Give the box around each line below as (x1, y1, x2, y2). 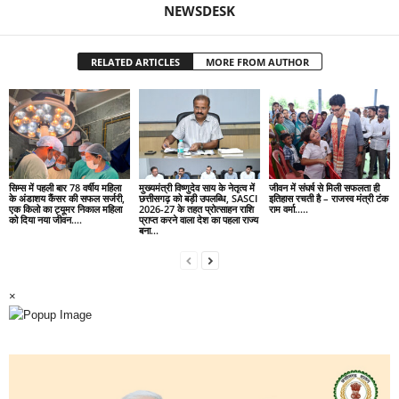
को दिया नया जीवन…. (9, 213, 82, 227)
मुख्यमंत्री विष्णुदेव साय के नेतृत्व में (138, 181, 255, 195)
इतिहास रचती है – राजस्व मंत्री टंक (268, 191, 388, 206)
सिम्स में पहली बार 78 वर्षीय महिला (9, 181, 121, 195)
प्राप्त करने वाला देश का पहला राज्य (138, 213, 258, 227)
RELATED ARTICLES (90, 54, 180, 69)
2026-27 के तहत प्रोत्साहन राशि (138, 202, 254, 216)
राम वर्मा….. (268, 202, 308, 216)
